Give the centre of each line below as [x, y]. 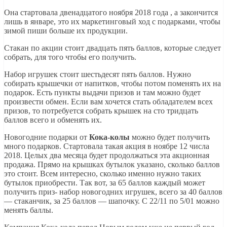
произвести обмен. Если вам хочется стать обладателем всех [108, 101]
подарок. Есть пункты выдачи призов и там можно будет [102, 92]
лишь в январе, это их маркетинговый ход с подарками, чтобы [112, 21]
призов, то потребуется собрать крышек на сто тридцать [101, 110]
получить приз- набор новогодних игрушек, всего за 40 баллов [113, 192]
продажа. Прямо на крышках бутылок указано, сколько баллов [112, 164]
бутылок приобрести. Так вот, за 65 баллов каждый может [105, 182]
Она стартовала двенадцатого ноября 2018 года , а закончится [111, 12]
